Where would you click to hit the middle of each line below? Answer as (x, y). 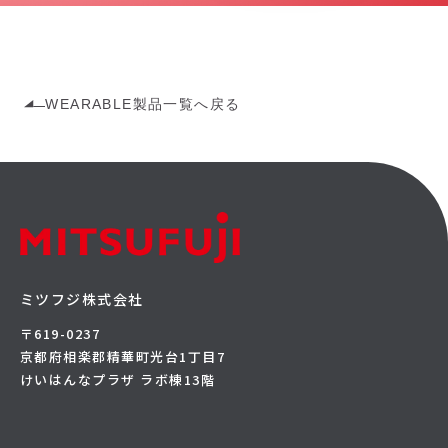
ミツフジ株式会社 (82, 299)
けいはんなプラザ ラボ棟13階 (118, 380)
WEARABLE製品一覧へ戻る (143, 103)
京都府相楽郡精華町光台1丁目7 (123, 357)
